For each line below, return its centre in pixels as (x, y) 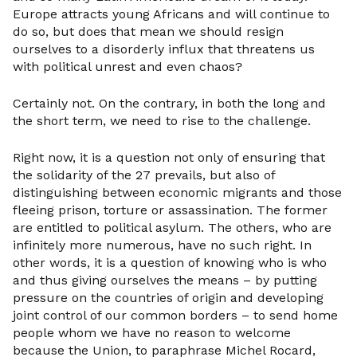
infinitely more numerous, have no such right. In (162, 245)
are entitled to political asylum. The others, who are (172, 228)
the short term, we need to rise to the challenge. (162, 121)
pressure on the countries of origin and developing (168, 298)
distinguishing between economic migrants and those (177, 192)
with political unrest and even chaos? (127, 67)
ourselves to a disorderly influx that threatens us (164, 49)
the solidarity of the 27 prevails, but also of (144, 175)
